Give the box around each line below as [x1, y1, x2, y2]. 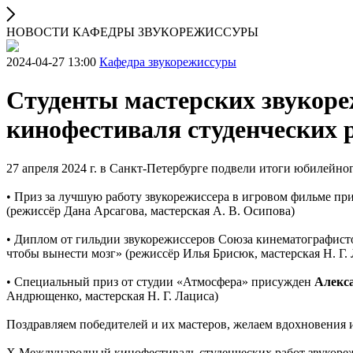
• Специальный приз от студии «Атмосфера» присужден [6, 274, 314, 288]
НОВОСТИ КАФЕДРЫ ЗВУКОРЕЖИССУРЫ [6, 25, 258, 39]
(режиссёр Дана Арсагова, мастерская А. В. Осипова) [6, 203, 295, 217]
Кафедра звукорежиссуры [99, 55, 236, 69]
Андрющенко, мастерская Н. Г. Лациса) [6, 288, 218, 303]
